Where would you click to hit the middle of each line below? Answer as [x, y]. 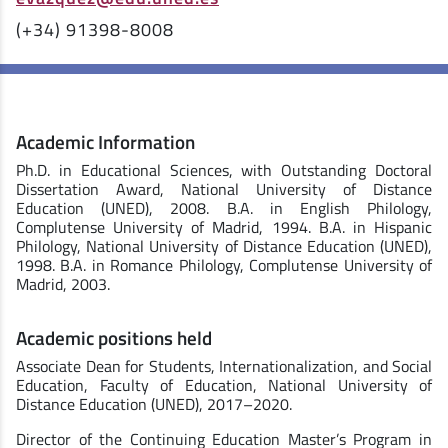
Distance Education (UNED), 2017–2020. [154, 403]
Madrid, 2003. [63, 283]
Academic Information [105, 141]
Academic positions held [114, 337]
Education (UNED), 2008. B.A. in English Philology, [224, 207]
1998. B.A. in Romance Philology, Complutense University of [224, 264]
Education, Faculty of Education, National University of [224, 384]
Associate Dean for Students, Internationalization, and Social [224, 365]
